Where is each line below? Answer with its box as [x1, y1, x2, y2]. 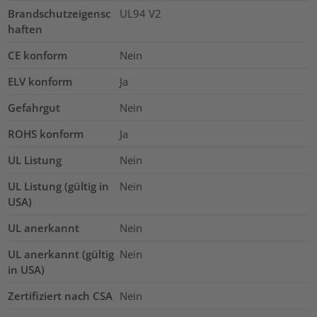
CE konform [8, 47, 68, 62]
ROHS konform [8, 126, 84, 141]
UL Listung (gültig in [8, 178, 110, 193]
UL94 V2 [119, 6, 161, 21]
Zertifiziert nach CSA [8, 288, 113, 303]
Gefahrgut [8, 100, 61, 115]
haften [8, 21, 43, 36]
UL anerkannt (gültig [8, 246, 115, 261]
